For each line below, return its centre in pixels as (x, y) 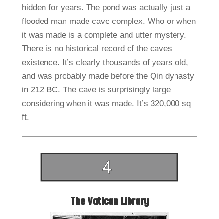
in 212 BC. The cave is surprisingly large (96, 89)
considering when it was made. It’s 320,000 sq (106, 103)
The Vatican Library (109, 201)
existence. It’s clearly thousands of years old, (105, 62)
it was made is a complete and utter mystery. (104, 35)
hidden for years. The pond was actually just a (106, 7)
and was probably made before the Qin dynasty (108, 76)
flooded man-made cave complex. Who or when (109, 21)
